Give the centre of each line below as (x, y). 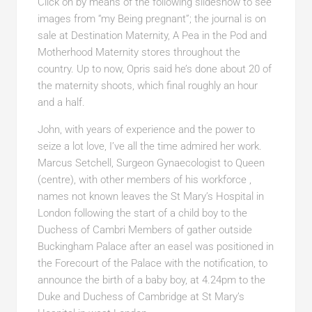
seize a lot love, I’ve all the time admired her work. (149, 146)
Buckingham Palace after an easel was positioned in (155, 246)
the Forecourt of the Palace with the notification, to (152, 263)
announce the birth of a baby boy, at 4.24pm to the (151, 280)
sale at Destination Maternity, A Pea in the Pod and (152, 35)
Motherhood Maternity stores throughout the (139, 52)
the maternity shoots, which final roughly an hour (147, 85)
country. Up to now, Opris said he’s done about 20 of (154, 69)
